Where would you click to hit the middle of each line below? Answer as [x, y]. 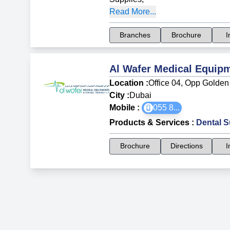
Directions [186, 146]
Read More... [133, 11]
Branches [135, 35]
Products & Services [150, 122]
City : [120, 95]
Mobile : [126, 107]
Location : [129, 83]
